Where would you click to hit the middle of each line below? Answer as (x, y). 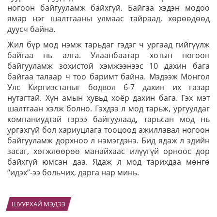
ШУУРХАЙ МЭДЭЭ (39, 204)
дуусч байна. (31, 29)
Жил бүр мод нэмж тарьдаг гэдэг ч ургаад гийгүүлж (108, 45)
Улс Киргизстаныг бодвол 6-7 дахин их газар (108, 87)
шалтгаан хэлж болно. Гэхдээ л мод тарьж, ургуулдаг (108, 108)
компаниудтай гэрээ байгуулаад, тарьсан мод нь (108, 119)
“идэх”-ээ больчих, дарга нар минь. (74, 172)
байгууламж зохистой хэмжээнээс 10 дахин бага (108, 66)
